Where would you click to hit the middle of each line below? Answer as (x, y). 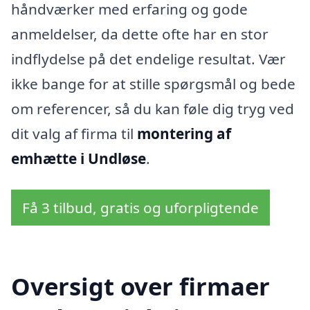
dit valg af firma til (74, 133)
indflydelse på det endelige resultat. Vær (148, 58)
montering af (184, 133)
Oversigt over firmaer (140, 286)
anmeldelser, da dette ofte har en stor (140, 34)
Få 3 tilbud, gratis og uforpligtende (140, 208)
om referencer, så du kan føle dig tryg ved (153, 108)
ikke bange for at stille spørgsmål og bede (153, 83)
